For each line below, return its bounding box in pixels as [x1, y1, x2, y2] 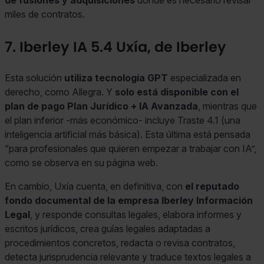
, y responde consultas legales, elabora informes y [30, 209, 242, 221]
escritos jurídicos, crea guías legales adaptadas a [5, 223, 210, 235]
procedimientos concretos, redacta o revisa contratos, [5, 237, 235, 249]
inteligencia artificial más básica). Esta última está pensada [5, 128, 250, 141]
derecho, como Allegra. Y [5, 86, 115, 98]
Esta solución [5, 72, 64, 84]
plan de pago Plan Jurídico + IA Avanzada [5, 100, 198, 113]
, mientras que [198, 100, 257, 113]
